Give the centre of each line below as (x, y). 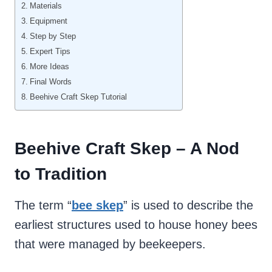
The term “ (43, 206)
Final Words (50, 82)
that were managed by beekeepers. (110, 244)
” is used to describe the (188, 206)
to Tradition (61, 174)
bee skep (97, 206)
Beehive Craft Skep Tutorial (78, 97)
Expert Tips (50, 52)
